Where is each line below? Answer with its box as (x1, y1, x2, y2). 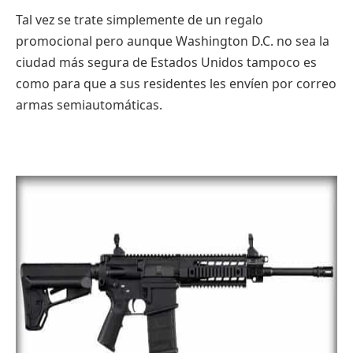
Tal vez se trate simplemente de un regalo (16, 11, 263, 29)
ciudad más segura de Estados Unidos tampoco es (16, 54, 317, 72)
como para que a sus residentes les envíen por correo (16, 75, 336, 93)
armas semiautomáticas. (16, 96, 162, 114)
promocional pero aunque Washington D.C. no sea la (16, 32, 329, 50)
